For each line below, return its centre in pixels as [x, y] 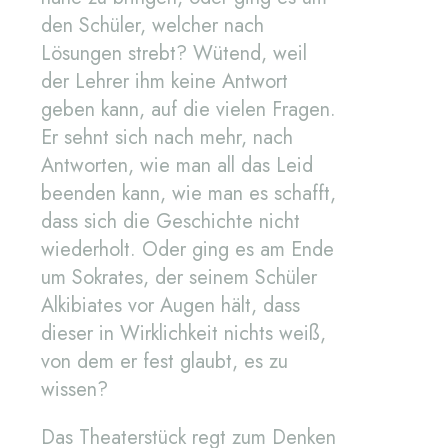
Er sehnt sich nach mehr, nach [167, 138]
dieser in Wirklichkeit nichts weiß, [183, 334]
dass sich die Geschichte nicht [170, 222]
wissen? [74, 390]
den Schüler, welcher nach [152, 26]
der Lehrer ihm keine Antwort [164, 82]
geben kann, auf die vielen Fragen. [188, 110]
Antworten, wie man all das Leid [177, 166]
